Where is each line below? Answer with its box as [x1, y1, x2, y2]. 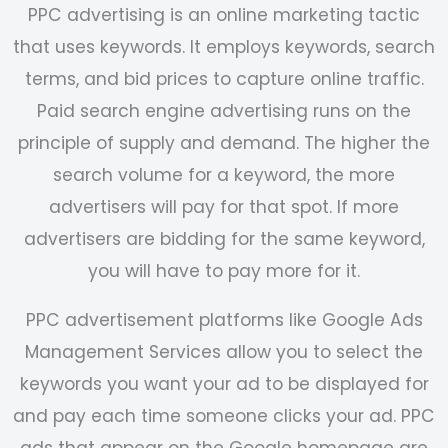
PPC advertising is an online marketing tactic [28, 2, 420, 27]
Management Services [25, 339, 221, 364]
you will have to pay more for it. [88, 258, 360, 283]
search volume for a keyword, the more [53, 162, 395, 187]
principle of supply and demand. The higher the [18, 130, 430, 155]
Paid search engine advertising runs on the [37, 98, 411, 123]
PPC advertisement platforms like [25, 307, 322, 332]
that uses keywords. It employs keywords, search [13, 34, 435, 59]
